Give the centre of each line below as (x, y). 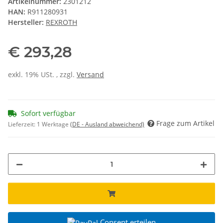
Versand (90, 75)
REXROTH (61, 22)
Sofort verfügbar (48, 113)
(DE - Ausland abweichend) (107, 124)
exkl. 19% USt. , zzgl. (42, 75)
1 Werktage (54, 124)
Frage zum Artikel (185, 123)
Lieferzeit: (22, 124)
